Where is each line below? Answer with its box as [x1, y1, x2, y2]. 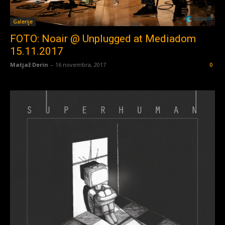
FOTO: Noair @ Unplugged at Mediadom [10, 33, 196, 45]
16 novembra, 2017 [55, 61, 106, 69]
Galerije [13, 18, 33, 26]
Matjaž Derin [10, 61, 48, 69]
